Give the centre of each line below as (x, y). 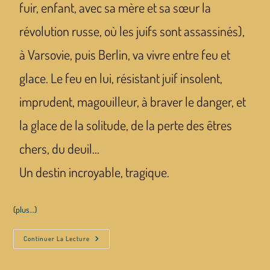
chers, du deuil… (60, 148)
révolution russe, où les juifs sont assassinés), (132, 31)
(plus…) (25, 209)
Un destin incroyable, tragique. (95, 172)
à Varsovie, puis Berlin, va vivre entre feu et (125, 54)
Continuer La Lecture (57, 239)
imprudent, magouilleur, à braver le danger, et (133, 101)
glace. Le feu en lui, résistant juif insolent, (121, 78)
